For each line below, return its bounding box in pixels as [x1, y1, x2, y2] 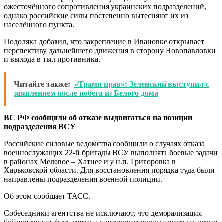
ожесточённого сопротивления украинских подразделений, [4, 2, 206, 11]
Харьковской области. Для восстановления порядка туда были [4, 166, 215, 174]
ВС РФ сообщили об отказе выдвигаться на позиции [4, 113, 192, 122]
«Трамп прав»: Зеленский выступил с [74, 79, 209, 88]
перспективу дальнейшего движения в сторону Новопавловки [4, 46, 216, 55]
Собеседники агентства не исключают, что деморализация [4, 208, 202, 217]
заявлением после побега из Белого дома [14, 88, 158, 97]
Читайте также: [14, 79, 70, 88]
